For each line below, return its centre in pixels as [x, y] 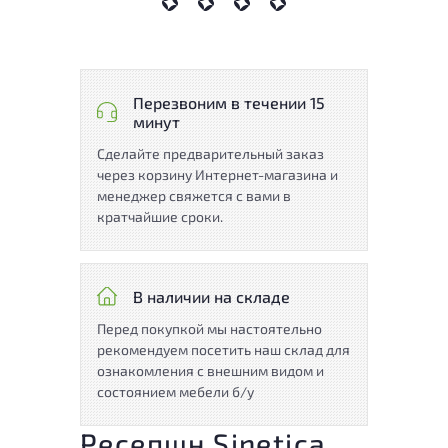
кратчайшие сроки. [160, 216]
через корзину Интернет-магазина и [217, 174]
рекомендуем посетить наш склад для [223, 349]
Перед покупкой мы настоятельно [209, 328]
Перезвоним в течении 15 [229, 102]
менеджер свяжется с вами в [194, 195]
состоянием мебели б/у [175, 391]
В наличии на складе [211, 296]
